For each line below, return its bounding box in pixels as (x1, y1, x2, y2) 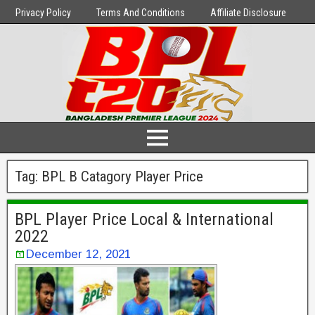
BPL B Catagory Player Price (41, 168, 203, 185)
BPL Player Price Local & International (15, 210, 274, 229)
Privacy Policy (15, 7, 71, 18)
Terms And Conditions (96, 7, 185, 18)
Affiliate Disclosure (210, 7, 286, 18)
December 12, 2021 (26, 247, 131, 261)
